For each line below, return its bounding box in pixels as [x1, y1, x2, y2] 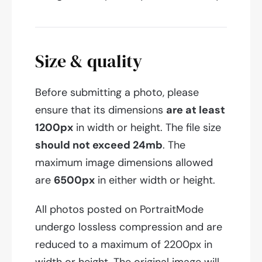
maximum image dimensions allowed [35, 156, 213, 170]
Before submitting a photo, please [35, 85, 199, 100]
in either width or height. [95, 173, 215, 188]
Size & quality [35, 49, 142, 74]
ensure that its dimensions [35, 103, 166, 118]
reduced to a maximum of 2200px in [35, 237, 212, 252]
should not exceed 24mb [35, 138, 163, 153]
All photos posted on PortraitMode [35, 202, 204, 217]
